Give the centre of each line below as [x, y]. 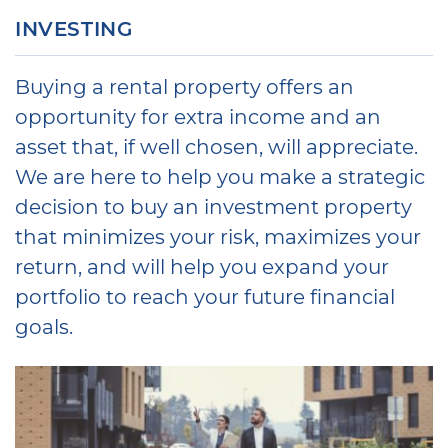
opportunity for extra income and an [198, 116]
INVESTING [74, 28]
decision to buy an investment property [213, 206]
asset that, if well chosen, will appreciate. [216, 146]
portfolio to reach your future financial [205, 296]
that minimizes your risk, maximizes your [218, 236]
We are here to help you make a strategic [220, 176]
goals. [44, 326]
